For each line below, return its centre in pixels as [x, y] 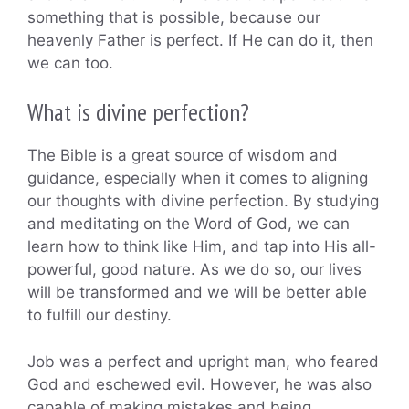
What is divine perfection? [138, 112]
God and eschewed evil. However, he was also [199, 384]
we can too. [70, 63]
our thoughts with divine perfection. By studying [203, 201]
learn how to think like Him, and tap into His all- [202, 247]
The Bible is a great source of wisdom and [183, 156]
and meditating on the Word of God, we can [189, 224]
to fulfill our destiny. [100, 315]
